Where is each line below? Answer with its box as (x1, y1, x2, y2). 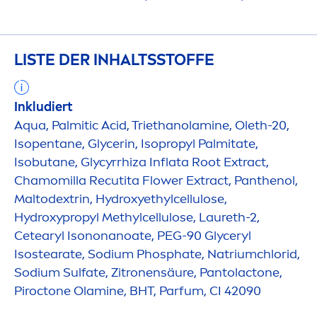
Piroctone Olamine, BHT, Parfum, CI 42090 (14, 283, 261, 299)
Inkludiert (14, 99, 72, 115)
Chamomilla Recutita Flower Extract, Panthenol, (14, 173, 298, 189)
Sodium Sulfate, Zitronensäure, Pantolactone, (14, 265, 282, 281)
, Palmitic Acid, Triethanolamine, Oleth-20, (46, 117, 289, 134)
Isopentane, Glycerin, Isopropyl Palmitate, (14, 136, 258, 152)
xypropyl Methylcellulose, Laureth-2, (50, 209, 260, 226)
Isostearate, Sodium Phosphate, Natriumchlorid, (14, 246, 300, 263)
